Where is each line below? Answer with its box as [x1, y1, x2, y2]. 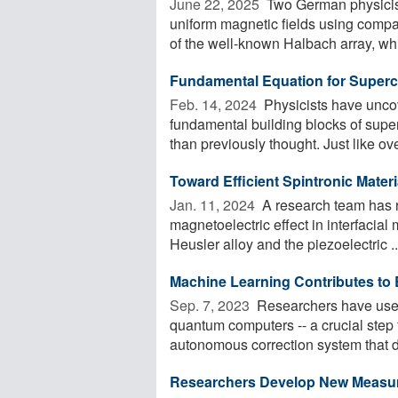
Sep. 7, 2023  [170, 294, 253, 315]
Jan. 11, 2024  [170, 194, 259, 215]
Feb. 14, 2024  [170, 93, 260, 115]
